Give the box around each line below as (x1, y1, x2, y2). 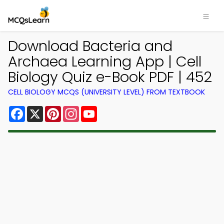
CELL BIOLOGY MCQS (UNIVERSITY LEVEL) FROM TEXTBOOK (8, 87, 205, 97)
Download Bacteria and (8, 36, 172, 56)
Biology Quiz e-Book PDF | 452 (8, 67, 212, 87)
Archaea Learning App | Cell (8, 51, 201, 71)
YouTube (97, 104, 131, 115)
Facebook (25, 104, 64, 115)
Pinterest (61, 104, 97, 115)
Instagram (79, 104, 120, 115)
